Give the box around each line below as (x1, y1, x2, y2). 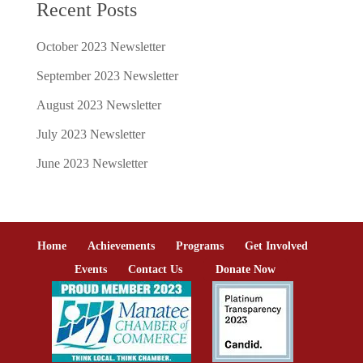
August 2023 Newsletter (36, 97, 161, 112)
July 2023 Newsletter (36, 126, 145, 141)
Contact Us (128, 263, 183, 275)
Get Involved (244, 239, 308, 252)
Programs (175, 239, 224, 252)
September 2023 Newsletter (36, 68, 178, 83)
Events (75, 263, 108, 275)
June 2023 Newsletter (36, 156, 147, 170)
